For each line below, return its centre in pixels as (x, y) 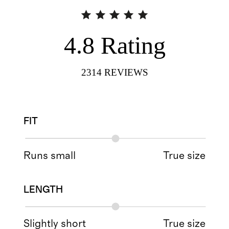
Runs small (50, 155)
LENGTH (43, 190)
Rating (133, 45)
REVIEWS (126, 73)
